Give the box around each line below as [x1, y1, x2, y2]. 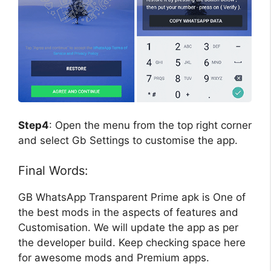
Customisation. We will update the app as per [18, 221, 238, 234]
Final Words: [18, 163, 88, 178]
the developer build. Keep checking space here [18, 237, 246, 249]
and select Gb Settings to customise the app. [18, 134, 238, 146]
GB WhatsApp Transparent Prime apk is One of [18, 191, 246, 204]
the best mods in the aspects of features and [18, 206, 238, 219]
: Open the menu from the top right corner [49, 119, 252, 131]
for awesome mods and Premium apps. [18, 252, 209, 264]
